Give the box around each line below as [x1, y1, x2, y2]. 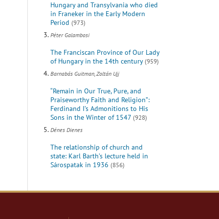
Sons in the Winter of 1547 [50, 113, 131, 122]
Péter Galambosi [50, 31, 89, 39]
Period [50, 18, 69, 27]
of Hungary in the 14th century [50, 57, 143, 66]
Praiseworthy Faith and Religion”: [50, 95, 150, 105]
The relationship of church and [50, 143, 143, 152]
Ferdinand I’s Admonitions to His [50, 104, 148, 113]
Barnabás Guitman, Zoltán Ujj [50, 70, 119, 78]
